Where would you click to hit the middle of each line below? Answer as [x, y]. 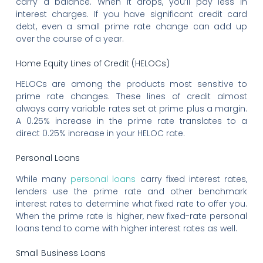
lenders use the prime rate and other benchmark [131, 191]
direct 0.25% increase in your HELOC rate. [100, 134]
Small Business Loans [60, 253]
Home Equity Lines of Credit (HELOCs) [92, 64]
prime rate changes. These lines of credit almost [131, 97]
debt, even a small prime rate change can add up [131, 27]
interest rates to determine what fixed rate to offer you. [131, 203]
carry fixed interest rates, [192, 179]
